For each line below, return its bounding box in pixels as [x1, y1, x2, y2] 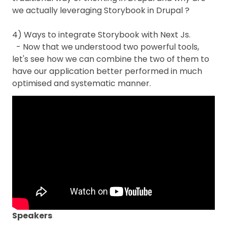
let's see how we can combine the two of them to [12, 53, 209, 65]
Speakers [12, 210, 52, 221]
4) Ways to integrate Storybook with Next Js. [12, 29, 191, 41]
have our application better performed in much [12, 65, 202, 77]
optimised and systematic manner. [12, 78, 151, 89]
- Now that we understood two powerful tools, [12, 41, 199, 53]
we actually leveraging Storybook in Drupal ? [12, 5, 190, 16]
